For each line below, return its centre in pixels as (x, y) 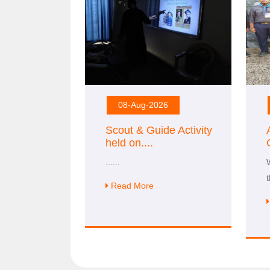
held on (123, 143)
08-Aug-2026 (143, 105)
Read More (131, 186)
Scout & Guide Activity (159, 130)
